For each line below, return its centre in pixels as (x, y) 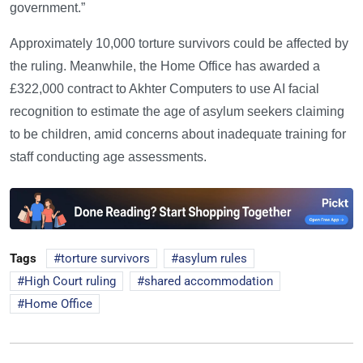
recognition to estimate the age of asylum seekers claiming (177, 111)
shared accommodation (209, 281)
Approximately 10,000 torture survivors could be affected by (179, 43)
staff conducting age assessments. (108, 156)
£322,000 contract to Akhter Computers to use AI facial (164, 88)
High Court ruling (70, 281)
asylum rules (213, 258)
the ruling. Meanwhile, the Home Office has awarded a (165, 66)
